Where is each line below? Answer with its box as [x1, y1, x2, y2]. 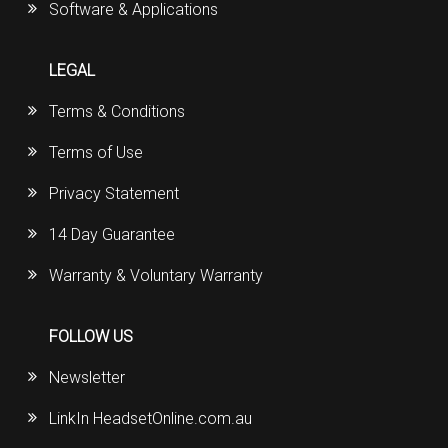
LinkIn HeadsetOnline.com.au [49, 409, 253, 429]
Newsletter [49, 368, 126, 388]
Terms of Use [49, 143, 144, 163]
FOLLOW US [49, 327, 134, 347]
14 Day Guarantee [49, 225, 176, 245]
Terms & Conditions [49, 102, 186, 122]
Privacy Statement [49, 184, 180, 204]
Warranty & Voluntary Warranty [49, 266, 264, 286]
